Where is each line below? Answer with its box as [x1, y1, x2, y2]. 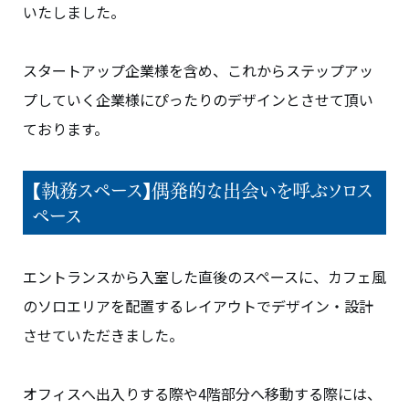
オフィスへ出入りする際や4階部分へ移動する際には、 [23, 383, 382, 405]
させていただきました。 [23, 324, 184, 347]
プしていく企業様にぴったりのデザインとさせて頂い [23, 89, 373, 111]
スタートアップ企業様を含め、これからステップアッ [23, 59, 373, 82]
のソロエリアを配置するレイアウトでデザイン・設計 [23, 295, 373, 318]
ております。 [23, 118, 109, 141]
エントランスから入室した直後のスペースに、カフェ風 [23, 266, 386, 288]
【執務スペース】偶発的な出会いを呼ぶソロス [32, 175, 372, 204]
